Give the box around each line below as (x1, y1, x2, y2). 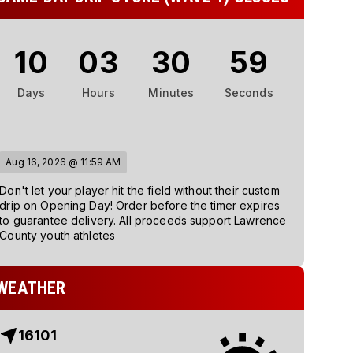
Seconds (224, 86, 273, 100)
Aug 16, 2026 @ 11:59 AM (6, 156, 121, 169)
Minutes (148, 86, 195, 100)
